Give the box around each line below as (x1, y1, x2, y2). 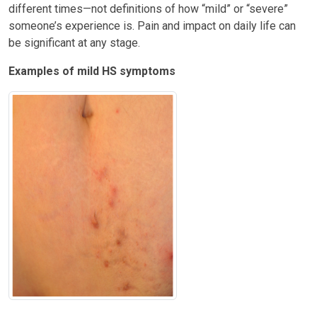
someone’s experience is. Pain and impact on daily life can (8, 18, 296, 33)
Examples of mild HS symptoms (8, 64, 175, 78)
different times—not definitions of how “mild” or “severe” (8, 1, 288, 16)
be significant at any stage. (8, 35, 140, 50)
